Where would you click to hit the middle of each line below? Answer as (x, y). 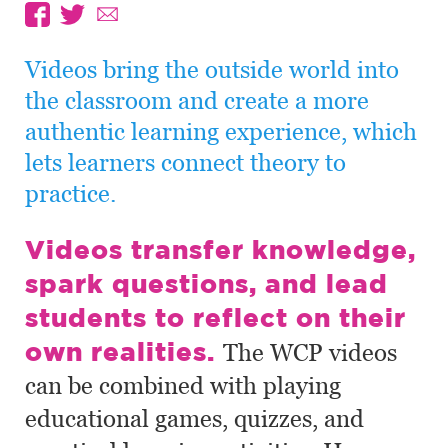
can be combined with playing (183, 385)
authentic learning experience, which (221, 131)
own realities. (124, 351)
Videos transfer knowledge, (220, 249)
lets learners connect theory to (185, 162)
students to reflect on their (215, 317)
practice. (70, 193)
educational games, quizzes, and (194, 418)
